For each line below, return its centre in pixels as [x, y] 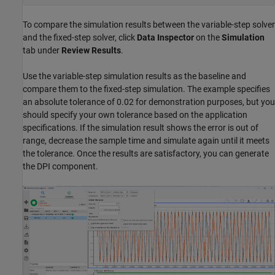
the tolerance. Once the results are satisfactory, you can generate [146, 153]
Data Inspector [165, 37]
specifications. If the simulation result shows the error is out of [141, 127]
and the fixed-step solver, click [80, 37]
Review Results [91, 50]
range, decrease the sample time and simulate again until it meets [146, 140]
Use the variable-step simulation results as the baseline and [134, 76]
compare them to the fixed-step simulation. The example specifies [146, 89]
